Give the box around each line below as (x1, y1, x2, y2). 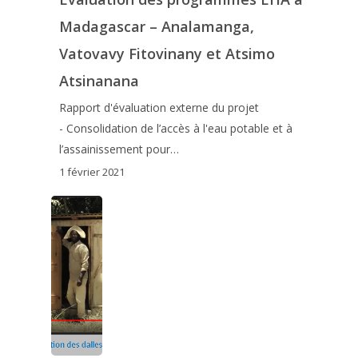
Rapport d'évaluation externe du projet (58, 100, 259, 116)
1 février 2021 (58, 164, 125, 179)
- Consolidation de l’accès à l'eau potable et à (58, 121, 292, 137)
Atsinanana (58, 71, 139, 91)
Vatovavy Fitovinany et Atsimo (58, 44, 275, 64)
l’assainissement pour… (58, 141, 179, 157)
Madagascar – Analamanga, (58, 17, 254, 37)
